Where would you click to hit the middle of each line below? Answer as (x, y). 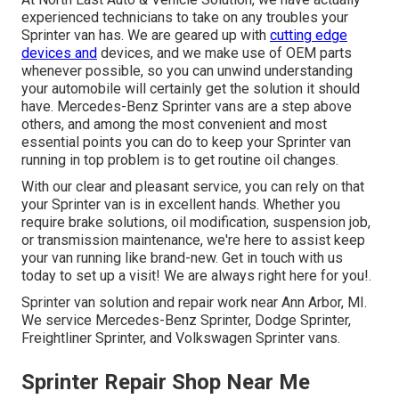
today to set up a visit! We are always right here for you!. (196, 275)
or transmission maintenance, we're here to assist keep (193, 240)
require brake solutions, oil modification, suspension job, (196, 222)
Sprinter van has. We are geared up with (146, 35)
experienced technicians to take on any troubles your (185, 17)
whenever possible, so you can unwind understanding (187, 70)
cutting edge (309, 35)
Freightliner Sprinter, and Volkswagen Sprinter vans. (181, 338)
